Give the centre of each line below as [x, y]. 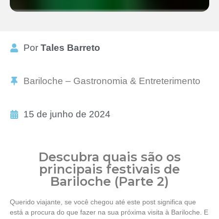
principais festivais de [109, 169]
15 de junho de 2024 [67, 114]
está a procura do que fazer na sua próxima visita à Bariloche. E [109, 212]
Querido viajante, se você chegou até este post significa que [103, 202]
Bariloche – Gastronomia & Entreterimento [112, 81]
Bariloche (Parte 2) [109, 181]
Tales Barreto [70, 47]
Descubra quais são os [109, 156]
